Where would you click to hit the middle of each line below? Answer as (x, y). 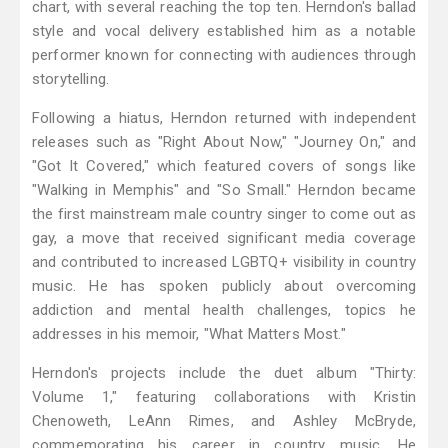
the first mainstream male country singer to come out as (224, 214)
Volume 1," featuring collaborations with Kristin (224, 397)
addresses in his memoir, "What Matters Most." (189, 334)
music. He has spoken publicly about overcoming (224, 286)
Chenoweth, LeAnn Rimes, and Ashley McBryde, (224, 421)
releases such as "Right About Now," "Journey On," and (224, 142)
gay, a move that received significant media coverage (224, 238)
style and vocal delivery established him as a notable (224, 31)
